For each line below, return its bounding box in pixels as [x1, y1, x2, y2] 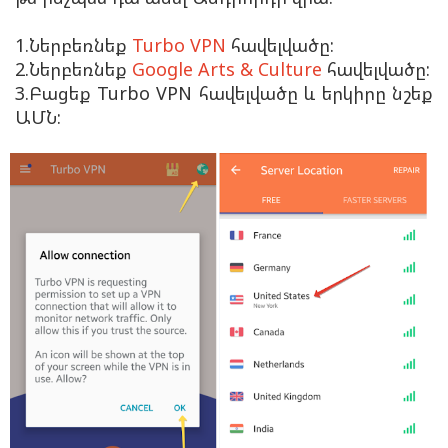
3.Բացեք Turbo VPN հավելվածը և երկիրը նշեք [15, 80, 433, 105]
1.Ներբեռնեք [15, 32, 132, 57]
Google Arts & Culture [132, 56, 322, 81]
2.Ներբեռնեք [15, 56, 132, 81]
